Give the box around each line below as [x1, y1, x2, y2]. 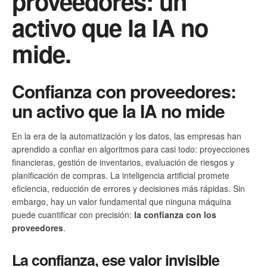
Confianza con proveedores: [12, 77, 236, 104]
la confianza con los [134, 208, 216, 221]
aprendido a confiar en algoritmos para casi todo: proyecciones [12, 142, 250, 155]
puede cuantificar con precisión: [12, 208, 134, 221]
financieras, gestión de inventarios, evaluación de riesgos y [12, 156, 234, 168]
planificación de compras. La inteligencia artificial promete [12, 169, 229, 181]
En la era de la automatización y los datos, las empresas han [12, 129, 241, 142]
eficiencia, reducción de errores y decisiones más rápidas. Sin [12, 182, 245, 194]
